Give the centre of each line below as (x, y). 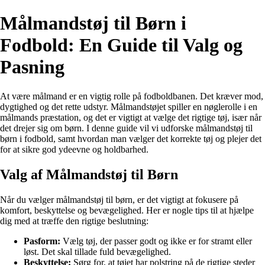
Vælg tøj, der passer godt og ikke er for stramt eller (156, 241)
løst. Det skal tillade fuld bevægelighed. (97, 251)
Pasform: (42, 241)
